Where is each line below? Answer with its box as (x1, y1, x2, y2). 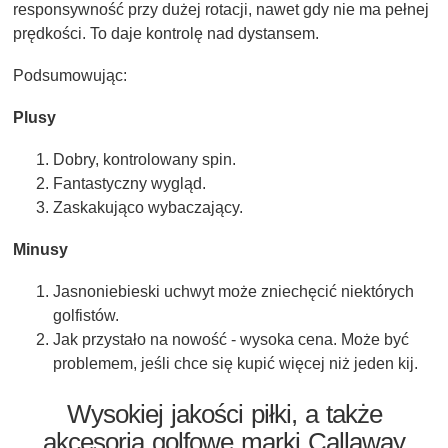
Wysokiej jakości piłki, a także (66, 399, 382, 430)
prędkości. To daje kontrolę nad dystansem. (13, 25, 319, 43)
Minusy (13, 241, 68, 259)
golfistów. (53, 307, 119, 325)
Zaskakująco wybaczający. (53, 199, 243, 217)
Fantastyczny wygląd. (53, 175, 206, 193)
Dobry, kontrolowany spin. (53, 151, 236, 169)
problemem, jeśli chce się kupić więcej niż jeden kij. (53, 355, 418, 373)
